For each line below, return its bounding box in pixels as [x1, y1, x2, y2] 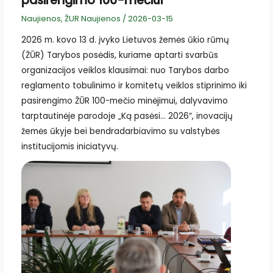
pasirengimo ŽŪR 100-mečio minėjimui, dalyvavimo [21, 95, 228, 107]
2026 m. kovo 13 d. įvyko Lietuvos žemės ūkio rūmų [21, 34, 229, 46]
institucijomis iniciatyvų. [21, 141, 118, 153]
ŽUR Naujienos [64, 13, 121, 24]
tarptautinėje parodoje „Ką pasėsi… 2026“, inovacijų [21, 110, 233, 122]
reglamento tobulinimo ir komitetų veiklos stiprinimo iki [21, 80, 247, 92]
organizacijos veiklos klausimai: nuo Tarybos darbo [21, 65, 229, 77]
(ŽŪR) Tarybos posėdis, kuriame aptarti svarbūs [21, 49, 218, 62]
